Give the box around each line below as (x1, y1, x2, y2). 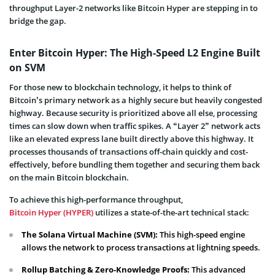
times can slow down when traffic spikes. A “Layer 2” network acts (9, 120, 260, 131)
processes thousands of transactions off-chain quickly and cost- (9, 145, 248, 157)
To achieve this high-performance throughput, (9, 193, 183, 205)
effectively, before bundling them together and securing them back (9, 158, 260, 170)
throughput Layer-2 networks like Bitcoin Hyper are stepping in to (9, 2, 258, 14)
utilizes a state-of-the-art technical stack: (93, 206, 249, 218)
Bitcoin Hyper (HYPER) (9, 206, 93, 218)
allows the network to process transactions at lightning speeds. (21, 241, 260, 253)
